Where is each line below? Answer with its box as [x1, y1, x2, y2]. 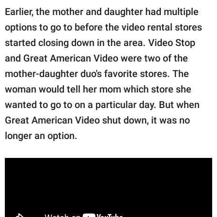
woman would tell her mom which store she [5, 83, 191, 95]
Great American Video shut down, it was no [5, 114, 190, 126]
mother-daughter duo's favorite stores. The [5, 68, 189, 80]
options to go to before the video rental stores [5, 21, 202, 33]
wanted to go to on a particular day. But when [5, 99, 200, 111]
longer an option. [5, 130, 77, 142]
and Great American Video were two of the [5, 52, 188, 64]
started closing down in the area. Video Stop [5, 37, 195, 49]
